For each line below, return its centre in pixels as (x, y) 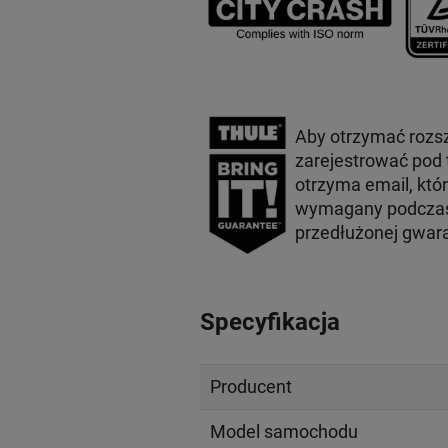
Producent (250, 387)
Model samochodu (283, 432)
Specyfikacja (269, 322)
